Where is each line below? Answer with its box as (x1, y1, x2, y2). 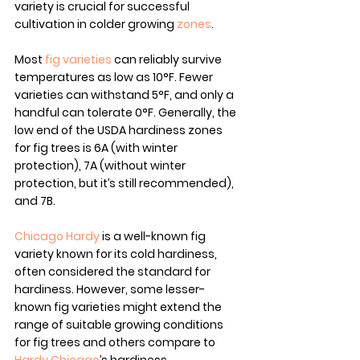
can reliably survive (112, 51, 224, 68)
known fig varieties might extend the (14, 299, 224, 316)
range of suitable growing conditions (14, 317, 226, 333)
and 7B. (14, 193, 55, 210)
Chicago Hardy (14, 228, 100, 245)
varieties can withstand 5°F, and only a (14, 87, 236, 104)
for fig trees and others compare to (14, 334, 218, 351)
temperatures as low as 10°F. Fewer (14, 69, 215, 86)
